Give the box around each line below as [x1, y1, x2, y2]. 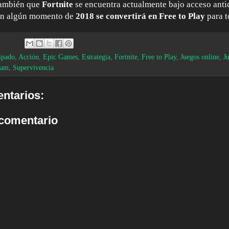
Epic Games [43, 53, 78, 61]
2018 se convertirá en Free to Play [76, 11, 205, 21]
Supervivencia [13, 64, 54, 72]
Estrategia [82, 53, 110, 61]
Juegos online [180, 53, 219, 61]
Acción [18, 53, 39, 61]
